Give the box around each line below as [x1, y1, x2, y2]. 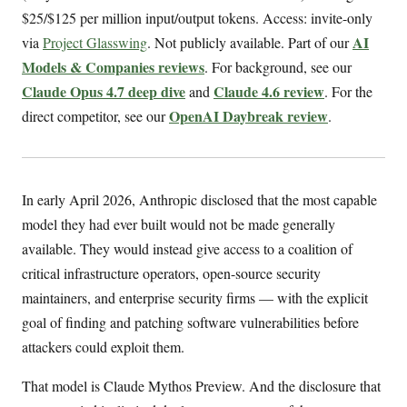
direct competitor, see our [22, 105, 169, 125]
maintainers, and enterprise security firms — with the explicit [22, 287, 368, 307]
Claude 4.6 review [213, 80, 324, 102]
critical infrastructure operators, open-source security [22, 263, 321, 283]
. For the [324, 81, 372, 101]
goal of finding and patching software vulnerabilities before [22, 312, 359, 332]
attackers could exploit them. [22, 336, 184, 356]
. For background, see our [204, 56, 352, 76]
